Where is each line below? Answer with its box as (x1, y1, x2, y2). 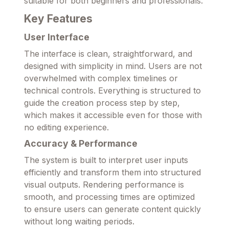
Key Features (24, 12, 93, 25)
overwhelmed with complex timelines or (24, 73, 178, 83)
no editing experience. (24, 122, 109, 132)
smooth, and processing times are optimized (24, 191, 195, 202)
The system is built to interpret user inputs (24, 154, 188, 165)
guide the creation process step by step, (24, 97, 180, 108)
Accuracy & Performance (24, 138, 138, 149)
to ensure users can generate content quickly (24, 203, 201, 214)
